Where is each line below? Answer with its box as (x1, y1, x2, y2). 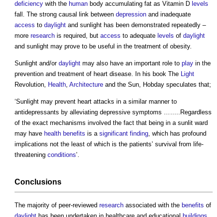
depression (116, 11, 146, 18)
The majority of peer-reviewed (15, 201, 99, 209)
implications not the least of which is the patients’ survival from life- (15, 140, 203, 148)
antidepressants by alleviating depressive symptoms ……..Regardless (15, 108, 212, 116)
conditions (47, 151, 76, 159)
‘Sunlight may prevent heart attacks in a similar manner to (15, 98, 177, 106)
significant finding (99, 130, 148, 138)
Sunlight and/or (15, 60, 59, 67)
